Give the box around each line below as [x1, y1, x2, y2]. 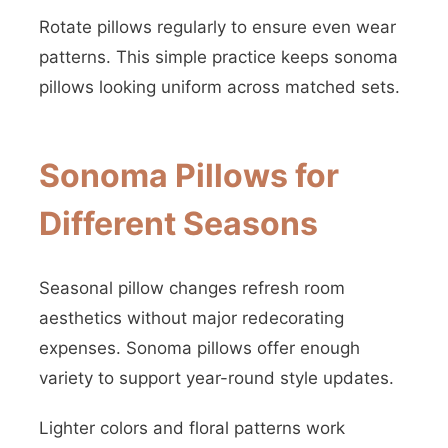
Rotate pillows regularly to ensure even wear [39, 17, 396, 37]
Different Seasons [39, 204, 318, 243]
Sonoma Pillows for [39, 156, 339, 195]
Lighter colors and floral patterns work [39, 418, 345, 438]
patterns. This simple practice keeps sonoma [39, 47, 398, 67]
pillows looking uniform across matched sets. [39, 77, 400, 97]
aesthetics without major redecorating [39, 308, 344, 328]
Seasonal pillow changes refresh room [39, 278, 345, 298]
